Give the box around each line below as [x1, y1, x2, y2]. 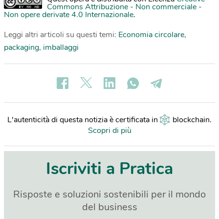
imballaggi [43, 42, 79, 53]
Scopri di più [88, 125, 131, 136]
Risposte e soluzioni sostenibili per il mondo [13, 188, 206, 201]
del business [82, 200, 137, 214]
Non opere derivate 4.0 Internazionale [4, 9, 133, 21]
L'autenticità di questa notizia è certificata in [7, 114, 160, 126]
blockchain [173, 114, 210, 126]
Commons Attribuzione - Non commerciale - [47, 1, 202, 13]
